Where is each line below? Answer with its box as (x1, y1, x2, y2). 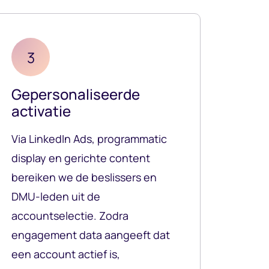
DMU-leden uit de (11, 189, 100, 204)
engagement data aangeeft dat (11, 228, 170, 243)
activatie (11, 101, 71, 121)
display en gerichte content (11, 151, 150, 166)
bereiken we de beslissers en (11, 170, 157, 185)
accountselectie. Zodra (11, 208, 128, 223)
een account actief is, (11, 247, 120, 262)
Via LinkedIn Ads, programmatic (11, 131, 167, 147)
